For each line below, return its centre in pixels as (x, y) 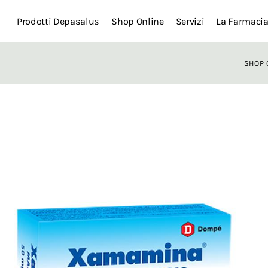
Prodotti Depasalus (58, 21)
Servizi (190, 21)
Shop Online (138, 21)
